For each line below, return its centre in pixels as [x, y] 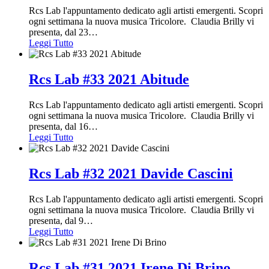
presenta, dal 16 [59, 127]
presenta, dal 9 [56, 220]
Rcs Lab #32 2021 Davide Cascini [131, 174]
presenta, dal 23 [59, 32]
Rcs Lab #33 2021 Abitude [109, 80]
